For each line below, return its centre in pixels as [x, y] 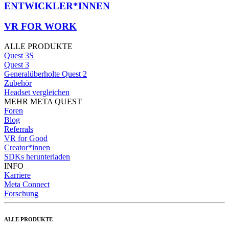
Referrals [19, 129]
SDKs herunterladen [37, 157]
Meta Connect [27, 185]
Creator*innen [27, 148]
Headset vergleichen [37, 93]
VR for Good [26, 139]
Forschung [21, 194]
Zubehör [18, 83]
